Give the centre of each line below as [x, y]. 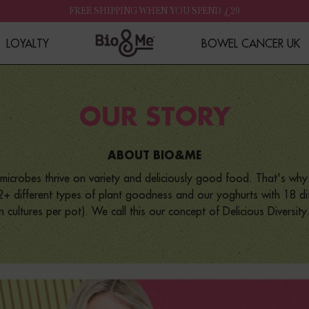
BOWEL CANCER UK [251, 43]
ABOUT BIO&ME [154, 156]
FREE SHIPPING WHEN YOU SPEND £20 [154, 11]
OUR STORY [154, 118]
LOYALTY [28, 43]
